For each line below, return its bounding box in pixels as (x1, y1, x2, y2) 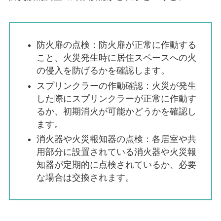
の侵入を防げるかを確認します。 (36, 66, 170, 76)
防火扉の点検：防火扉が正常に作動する (36, 40, 196, 50)
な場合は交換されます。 (36, 172, 134, 183)
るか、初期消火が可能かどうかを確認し (36, 106, 196, 116)
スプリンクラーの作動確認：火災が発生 (36, 80, 196, 91)
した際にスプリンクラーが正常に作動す (36, 93, 196, 104)
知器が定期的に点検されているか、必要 (36, 159, 196, 170)
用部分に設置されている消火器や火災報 (36, 147, 196, 157)
